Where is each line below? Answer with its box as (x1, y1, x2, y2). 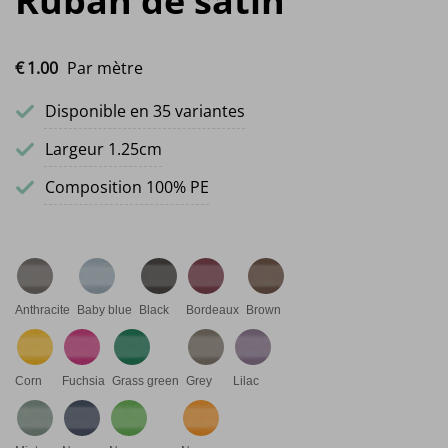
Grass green (112, 373, 179, 388)
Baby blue (77, 302, 132, 317)
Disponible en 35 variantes (45, 99, 245, 122)
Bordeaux (186, 302, 239, 317)
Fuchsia (62, 373, 105, 388)
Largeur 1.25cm (45, 137, 162, 160)
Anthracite (15, 302, 70, 317)
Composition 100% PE (45, 175, 209, 198)
